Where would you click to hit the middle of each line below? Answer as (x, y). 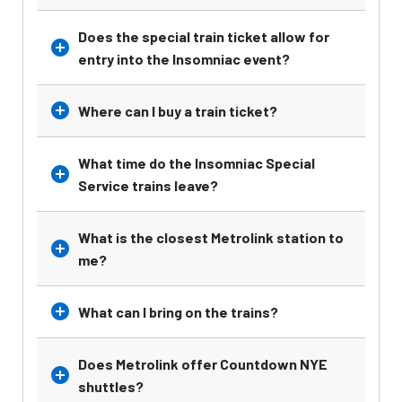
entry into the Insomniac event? (184, 58)
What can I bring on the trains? (178, 311)
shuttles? (111, 386)
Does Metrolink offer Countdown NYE (203, 363)
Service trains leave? (148, 185)
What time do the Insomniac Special (197, 162)
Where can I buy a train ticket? (178, 110)
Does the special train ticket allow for (204, 36)
